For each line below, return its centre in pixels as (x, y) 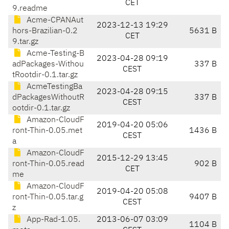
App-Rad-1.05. (52, 220)
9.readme (30, 9)
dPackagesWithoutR (48, 98)
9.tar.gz (25, 42)
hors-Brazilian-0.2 (45, 31)
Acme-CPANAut (54, 21)
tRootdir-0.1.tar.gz (45, 75)
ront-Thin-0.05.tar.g (48, 198)
